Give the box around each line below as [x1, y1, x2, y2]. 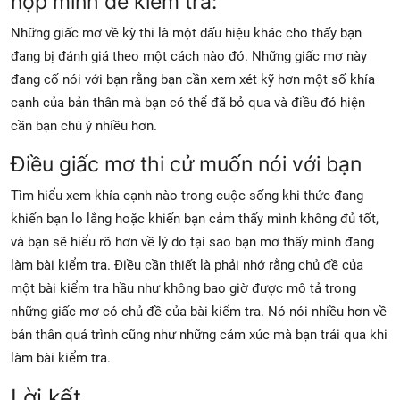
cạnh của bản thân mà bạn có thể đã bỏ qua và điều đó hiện [11, 94, 365, 111]
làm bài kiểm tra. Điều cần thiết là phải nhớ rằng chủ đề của [11, 256, 363, 273]
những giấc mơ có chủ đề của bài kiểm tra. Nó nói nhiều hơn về [11, 303, 387, 320]
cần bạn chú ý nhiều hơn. [11, 117, 157, 134]
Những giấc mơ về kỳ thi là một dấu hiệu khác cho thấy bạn [11, 24, 362, 41]
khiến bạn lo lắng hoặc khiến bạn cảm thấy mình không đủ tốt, [11, 210, 379, 227]
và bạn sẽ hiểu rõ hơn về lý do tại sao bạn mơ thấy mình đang [11, 233, 374, 250]
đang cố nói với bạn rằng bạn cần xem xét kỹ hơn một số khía [11, 71, 375, 87]
